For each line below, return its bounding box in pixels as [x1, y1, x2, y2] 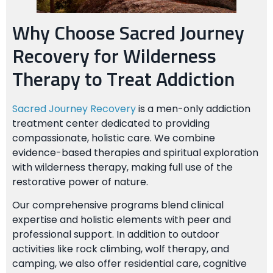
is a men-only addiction [136, 101, 250, 116]
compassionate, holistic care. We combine [12, 130, 215, 145]
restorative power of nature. [12, 174, 148, 189]
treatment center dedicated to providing [12, 116, 210, 130]
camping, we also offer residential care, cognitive [12, 256, 247, 271]
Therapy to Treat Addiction [12, 70, 235, 90]
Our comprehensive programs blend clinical [12, 197, 224, 212]
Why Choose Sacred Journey [12, 24, 244, 44]
